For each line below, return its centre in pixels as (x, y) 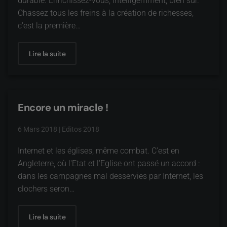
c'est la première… (49, 26)
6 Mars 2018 (37, 129)
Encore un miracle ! (63, 107)
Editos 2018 (81, 129)
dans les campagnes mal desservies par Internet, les (110, 176)
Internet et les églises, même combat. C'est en (99, 151)
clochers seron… (46, 189)
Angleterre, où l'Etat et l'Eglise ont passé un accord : (109, 163)
